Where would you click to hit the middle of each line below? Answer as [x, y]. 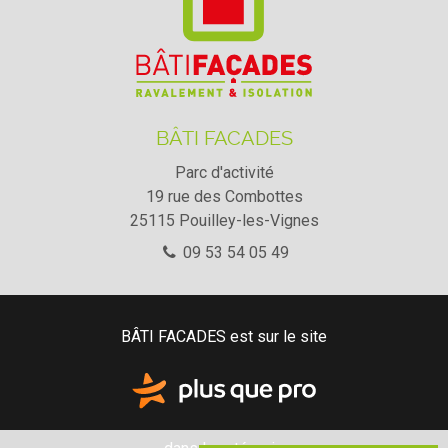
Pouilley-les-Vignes [248, 220]
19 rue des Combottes [224, 196]
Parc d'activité [224, 172]
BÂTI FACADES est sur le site [224, 336]
